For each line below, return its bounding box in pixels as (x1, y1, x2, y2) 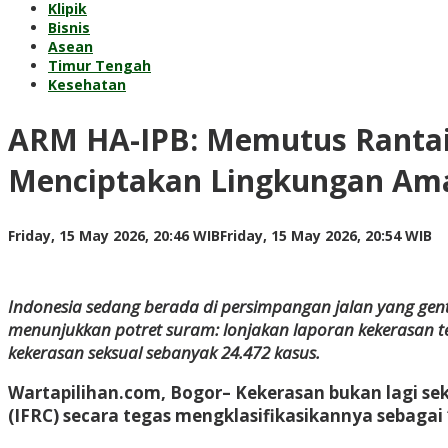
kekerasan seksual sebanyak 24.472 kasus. (8, 340, 320, 364)
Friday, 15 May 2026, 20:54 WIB (220, 225, 432, 245)
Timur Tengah (48, 56, 151, 75)
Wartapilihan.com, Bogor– (8, 380, 231, 404)
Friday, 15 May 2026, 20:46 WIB (8, 225, 220, 245)
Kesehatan (48, 75, 126, 94)
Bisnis (48, 18, 90, 37)
